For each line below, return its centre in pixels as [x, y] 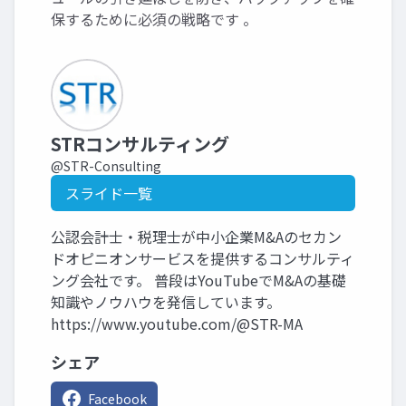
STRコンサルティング [140, 143]
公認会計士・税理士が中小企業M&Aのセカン [196, 236]
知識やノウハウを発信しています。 [166, 301]
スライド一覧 [109, 193]
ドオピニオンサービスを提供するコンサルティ [203, 258]
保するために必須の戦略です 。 [154, 19]
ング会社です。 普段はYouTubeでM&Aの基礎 [198, 280]
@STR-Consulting [106, 165]
